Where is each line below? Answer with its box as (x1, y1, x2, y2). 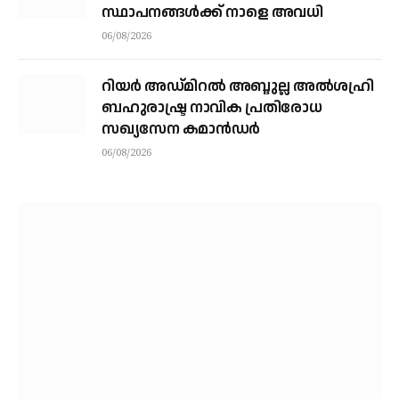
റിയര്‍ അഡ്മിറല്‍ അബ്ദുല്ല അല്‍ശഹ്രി (102, 75, 374, 97)
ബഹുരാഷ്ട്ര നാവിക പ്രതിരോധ (102, 96, 322, 118)
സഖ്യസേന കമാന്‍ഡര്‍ (102, 118, 260, 140)
